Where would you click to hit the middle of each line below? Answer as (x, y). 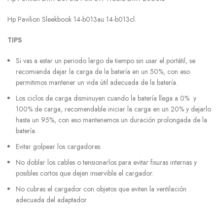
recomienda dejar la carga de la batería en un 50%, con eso (103, 72)
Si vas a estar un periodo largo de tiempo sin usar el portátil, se (106, 61)
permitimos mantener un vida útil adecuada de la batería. (97, 83)
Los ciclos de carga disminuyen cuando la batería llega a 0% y (106, 98)
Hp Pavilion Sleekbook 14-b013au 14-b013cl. (72, 19)
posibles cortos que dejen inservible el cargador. (85, 173)
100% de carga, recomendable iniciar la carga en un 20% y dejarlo (113, 109)
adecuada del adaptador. (52, 200)
